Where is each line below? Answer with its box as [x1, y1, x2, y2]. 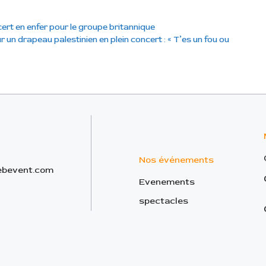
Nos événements [139, 154, 214, 166]
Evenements [139, 176, 195, 188]
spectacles [139, 195, 188, 207]
